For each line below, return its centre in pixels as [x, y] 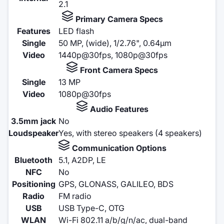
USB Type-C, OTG [91, 208]
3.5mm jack [33, 121]
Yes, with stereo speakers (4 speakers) [130, 133]
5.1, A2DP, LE [82, 160]
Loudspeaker [33, 133]
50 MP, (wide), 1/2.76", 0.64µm [115, 43]
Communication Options [118, 148]
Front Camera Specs [118, 70]
